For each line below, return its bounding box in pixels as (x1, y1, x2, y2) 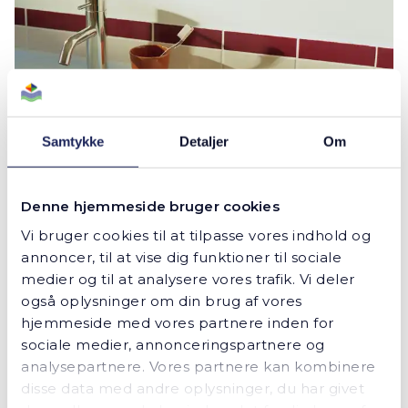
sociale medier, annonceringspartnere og (21, 335, 325, 353)
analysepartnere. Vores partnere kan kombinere (21, 357, 376, 375)
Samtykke (41, 133, 105, 149)
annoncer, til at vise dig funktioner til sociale (21, 248, 342, 266)
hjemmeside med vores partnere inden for (21, 313, 334, 331)
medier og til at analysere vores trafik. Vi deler (21, 270, 355, 288)
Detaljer (178, 133, 229, 149)
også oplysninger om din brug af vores (21, 291, 302, 310)
